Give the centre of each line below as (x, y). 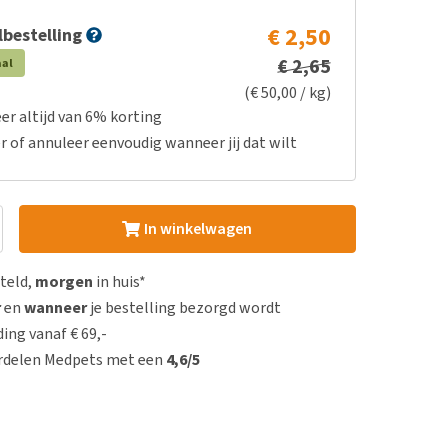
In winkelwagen (197, 228)
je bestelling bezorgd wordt (184, 307)
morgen (64, 281)
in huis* (120, 281)
